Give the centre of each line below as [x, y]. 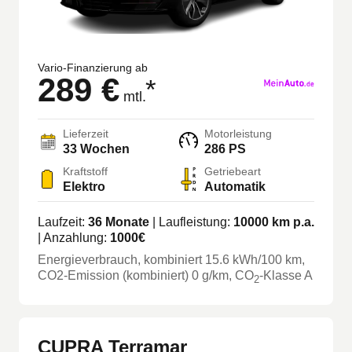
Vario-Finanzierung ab [93, 68]
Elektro [84, 187]
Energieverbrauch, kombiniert [121, 260]
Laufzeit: [63, 222]
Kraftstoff [85, 172]
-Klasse [282, 276]
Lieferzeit [86, 134]
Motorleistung [238, 134]
